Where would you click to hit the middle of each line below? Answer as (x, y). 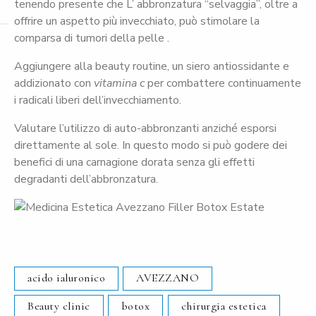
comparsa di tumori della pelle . (92, 38)
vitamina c (119, 84)
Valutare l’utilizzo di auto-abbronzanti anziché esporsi (145, 129)
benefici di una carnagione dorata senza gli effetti (134, 163)
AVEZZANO (168, 278)
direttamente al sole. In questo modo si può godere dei (151, 146)
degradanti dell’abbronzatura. (86, 180)
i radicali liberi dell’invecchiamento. (98, 101)
